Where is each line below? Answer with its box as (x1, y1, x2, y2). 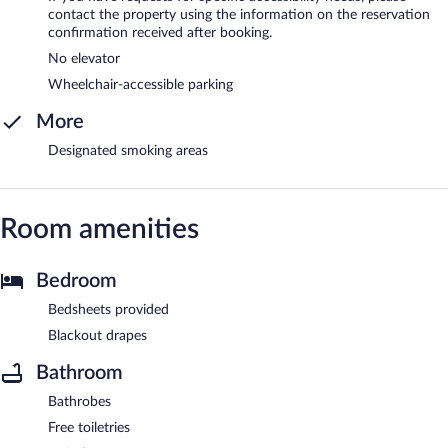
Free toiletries (48, 420, 130, 435)
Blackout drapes (48, 328, 147, 343)
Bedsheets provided (48, 302, 169, 317)
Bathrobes (48, 394, 111, 409)
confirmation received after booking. (48, 25, 272, 40)
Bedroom (36, 270, 117, 291)
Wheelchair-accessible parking (48, 77, 233, 92)
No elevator (48, 51, 120, 66)
